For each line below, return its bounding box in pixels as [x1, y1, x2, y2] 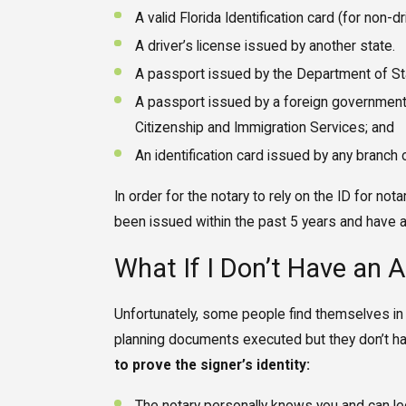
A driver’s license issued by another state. [135, 37, 396, 54]
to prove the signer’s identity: [113, 357, 310, 374]
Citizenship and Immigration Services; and [135, 119, 395, 136]
